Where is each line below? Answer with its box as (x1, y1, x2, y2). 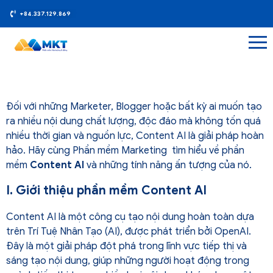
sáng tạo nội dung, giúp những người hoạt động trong (6, 254, 249, 267)
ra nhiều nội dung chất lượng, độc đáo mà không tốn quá (6, 115, 261, 128)
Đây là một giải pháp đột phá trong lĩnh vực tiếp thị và (6, 239, 247, 252)
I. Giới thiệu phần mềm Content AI (6, 182, 207, 198)
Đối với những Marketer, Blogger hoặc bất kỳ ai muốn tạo (6, 101, 262, 113)
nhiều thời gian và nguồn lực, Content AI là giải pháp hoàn (6, 130, 264, 143)
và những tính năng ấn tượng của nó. (84, 159, 252, 172)
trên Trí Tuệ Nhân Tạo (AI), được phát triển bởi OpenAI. (6, 225, 251, 238)
